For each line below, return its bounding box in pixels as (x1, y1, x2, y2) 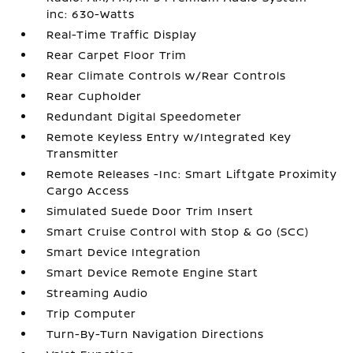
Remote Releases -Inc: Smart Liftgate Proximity (46, 166, 338, 181)
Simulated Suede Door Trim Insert (46, 203, 255, 218)
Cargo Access (46, 183, 130, 198)
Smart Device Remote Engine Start (46, 265, 259, 280)
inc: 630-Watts (46, 6, 136, 21)
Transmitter (46, 146, 120, 161)
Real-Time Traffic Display (46, 27, 198, 42)
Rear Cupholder (46, 88, 143, 103)
